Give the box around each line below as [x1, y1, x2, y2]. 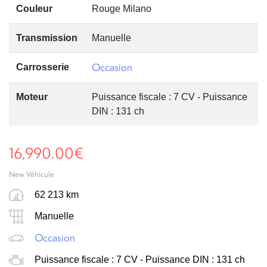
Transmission [16, 32, 77, 43]
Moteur [16, 91, 48, 102]
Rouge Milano [92, 3, 151, 14]
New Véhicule [9, 169, 54, 179]
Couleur [16, 3, 52, 14]
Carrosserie [16, 61, 69, 72]
